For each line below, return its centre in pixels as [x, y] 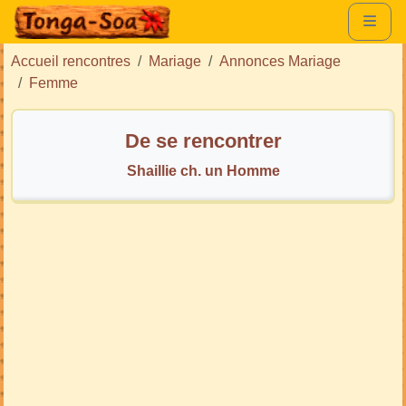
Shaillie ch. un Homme [203, 170]
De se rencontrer [203, 140]
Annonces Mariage [280, 61]
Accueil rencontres [71, 61]
